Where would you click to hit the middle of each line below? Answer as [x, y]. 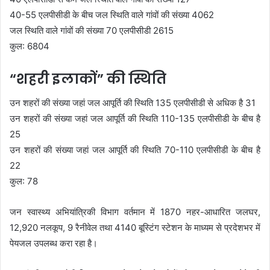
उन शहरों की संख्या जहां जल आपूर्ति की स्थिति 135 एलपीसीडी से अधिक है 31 [133, 103]
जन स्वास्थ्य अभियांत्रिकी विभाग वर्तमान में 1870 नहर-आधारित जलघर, [135, 212]
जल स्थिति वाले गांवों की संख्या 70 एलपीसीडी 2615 [92, 30]
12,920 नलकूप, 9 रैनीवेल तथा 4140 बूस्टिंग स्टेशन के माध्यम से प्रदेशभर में [135, 228]
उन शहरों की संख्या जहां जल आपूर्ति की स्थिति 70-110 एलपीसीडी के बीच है [135, 150]
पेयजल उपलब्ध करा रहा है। [54, 243]
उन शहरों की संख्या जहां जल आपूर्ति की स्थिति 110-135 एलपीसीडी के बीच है [135, 118]
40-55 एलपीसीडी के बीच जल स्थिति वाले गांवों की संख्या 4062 [112, 14]
